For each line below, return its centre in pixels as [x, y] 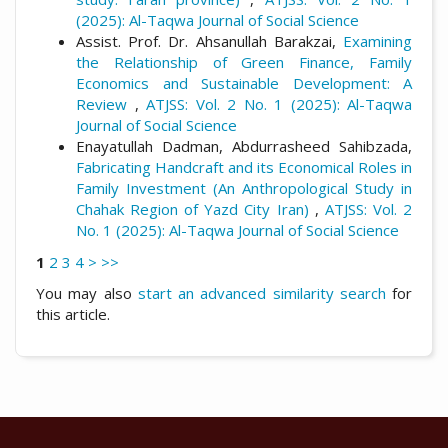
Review [105, 104]
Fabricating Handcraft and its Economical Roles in [244, 167]
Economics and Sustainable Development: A [244, 83]
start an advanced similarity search [261, 293]
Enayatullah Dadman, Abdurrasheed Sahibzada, [244, 146]
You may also [87, 293]
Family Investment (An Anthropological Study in [244, 188]
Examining [377, 41]
